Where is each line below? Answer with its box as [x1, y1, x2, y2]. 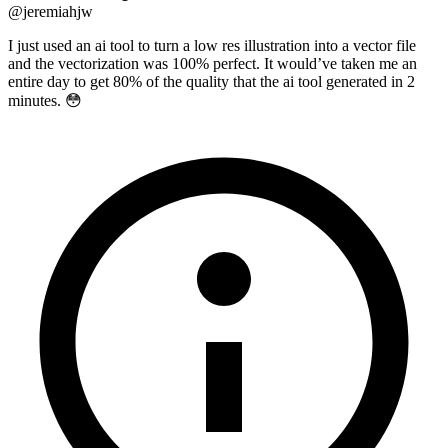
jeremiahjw [23, 2, 93, 20]
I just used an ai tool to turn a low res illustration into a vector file [8, 36, 416, 54]
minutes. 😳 [8, 91, 82, 109]
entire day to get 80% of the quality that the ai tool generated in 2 [8, 72, 415, 90]
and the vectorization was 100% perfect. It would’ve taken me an [8, 54, 417, 72]
